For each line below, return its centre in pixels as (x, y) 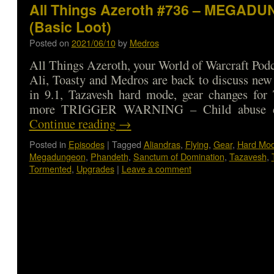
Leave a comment (156, 168)
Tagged (126, 144)
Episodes (86, 144)
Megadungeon (57, 156)
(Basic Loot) (70, 27)
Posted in (47, 144)
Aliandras (162, 144)
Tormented (50, 168)
